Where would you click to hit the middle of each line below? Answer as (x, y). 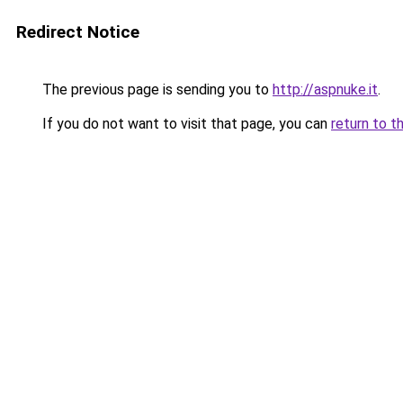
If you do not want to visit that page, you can (185, 124)
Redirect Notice (78, 32)
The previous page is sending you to (156, 90)
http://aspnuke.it (325, 90)
